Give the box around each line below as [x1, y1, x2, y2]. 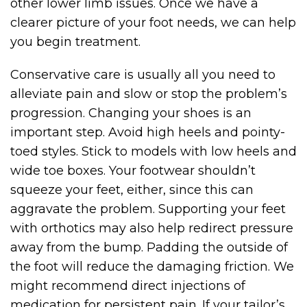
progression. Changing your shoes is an [10, 106, 251, 121]
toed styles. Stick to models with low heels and [10, 144, 297, 160]
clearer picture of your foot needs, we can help [10, 15, 296, 31]
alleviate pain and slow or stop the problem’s [10, 86, 287, 102]
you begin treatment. [10, 34, 140, 50]
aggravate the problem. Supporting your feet [10, 201, 286, 217]
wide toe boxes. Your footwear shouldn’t [10, 163, 256, 179]
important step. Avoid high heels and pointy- [10, 125, 285, 140]
